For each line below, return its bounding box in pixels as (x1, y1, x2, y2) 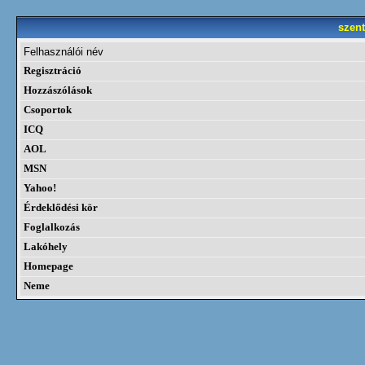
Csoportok (24, 104, 72, 116)
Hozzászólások (24, 85, 92, 96)
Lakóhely (24, 241, 68, 253)
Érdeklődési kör (24, 202, 98, 213)
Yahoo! (24, 182, 56, 194)
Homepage (24, 261, 73, 272)
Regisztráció (24, 65, 81, 77)
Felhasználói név (24, 46, 103, 58)
